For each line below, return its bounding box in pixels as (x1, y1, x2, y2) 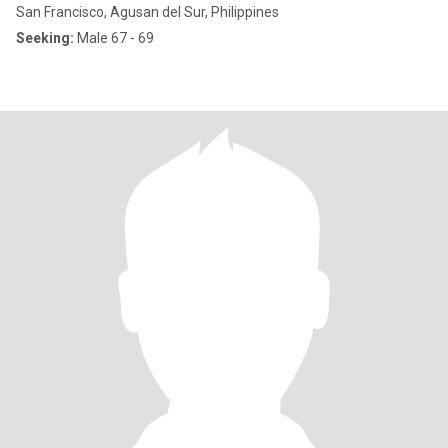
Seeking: (16, 30, 74, 46)
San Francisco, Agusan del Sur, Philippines (16, 4, 279, 20)
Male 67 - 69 (74, 30, 154, 46)
